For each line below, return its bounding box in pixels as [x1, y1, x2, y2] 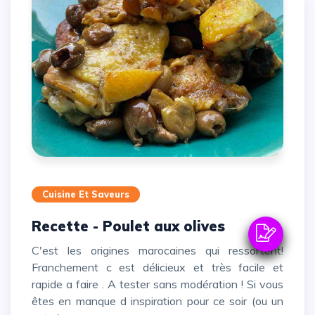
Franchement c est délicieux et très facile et [32, 260, 283, 275]
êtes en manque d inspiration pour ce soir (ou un [32, 294, 283, 309]
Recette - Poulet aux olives [41, 217, 225, 236]
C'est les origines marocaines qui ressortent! [32, 243, 42, 258]
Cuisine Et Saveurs [42, 188, 129, 200]
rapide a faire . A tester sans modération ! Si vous [32, 277, 283, 292]
